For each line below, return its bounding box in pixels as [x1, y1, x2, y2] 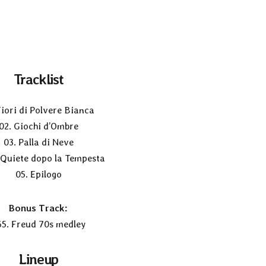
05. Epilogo [15, 168, 62, 180]
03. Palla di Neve [3, 136, 74, 148]
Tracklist [13, 71, 64, 88]
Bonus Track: [9, 202, 68, 214]
